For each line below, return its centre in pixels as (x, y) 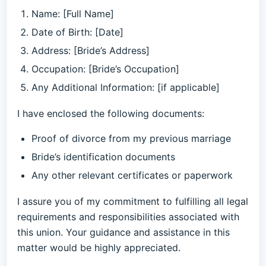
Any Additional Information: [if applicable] (126, 87)
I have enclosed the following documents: (111, 113)
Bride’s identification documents (103, 157)
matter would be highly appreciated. (99, 248)
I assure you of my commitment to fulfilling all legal (133, 201)
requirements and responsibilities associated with (128, 217)
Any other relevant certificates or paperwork (132, 175)
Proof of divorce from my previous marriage (131, 138)
